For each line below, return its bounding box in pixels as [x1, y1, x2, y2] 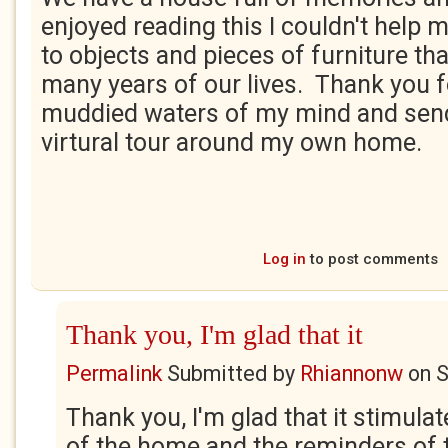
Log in [262, 250, 306, 268]
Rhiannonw [300, 361, 403, 386]
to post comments [305, 250, 438, 268]
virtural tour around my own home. [41, 128, 422, 157]
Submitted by [162, 361, 300, 386]
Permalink [66, 361, 162, 386]
